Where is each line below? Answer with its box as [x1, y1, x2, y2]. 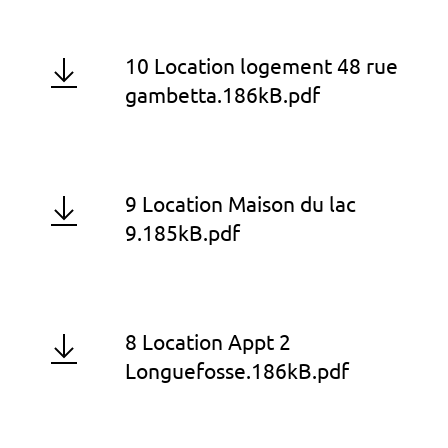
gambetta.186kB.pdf [125, 83, 320, 108]
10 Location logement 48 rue [125, 54, 398, 79]
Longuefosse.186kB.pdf [125, 359, 349, 384]
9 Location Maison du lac [125, 192, 356, 217]
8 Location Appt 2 [125, 330, 291, 355]
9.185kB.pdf [125, 221, 240, 246]
